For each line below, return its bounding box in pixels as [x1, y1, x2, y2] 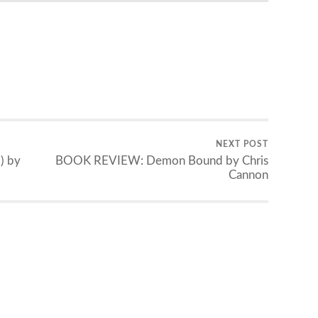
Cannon [228, 169, 268, 182]
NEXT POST [215, 140, 268, 149]
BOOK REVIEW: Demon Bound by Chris [55, 155, 268, 168]
